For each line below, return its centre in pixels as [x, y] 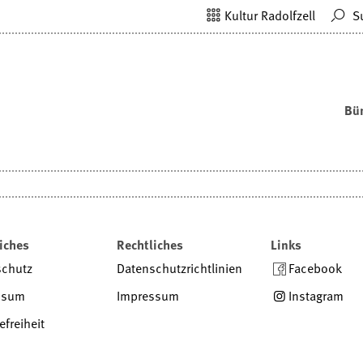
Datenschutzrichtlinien [179, 268]
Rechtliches [150, 245]
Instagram [316, 296]
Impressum [148, 296]
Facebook [316, 268]
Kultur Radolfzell [270, 15]
